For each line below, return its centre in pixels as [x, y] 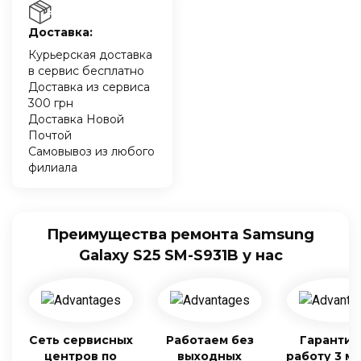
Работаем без [210, 340]
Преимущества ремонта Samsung [180, 234]
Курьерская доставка [90, 55]
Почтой [50, 135]
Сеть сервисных [81, 340]
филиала [53, 168]
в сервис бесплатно [86, 71]
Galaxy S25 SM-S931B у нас [180, 255]
